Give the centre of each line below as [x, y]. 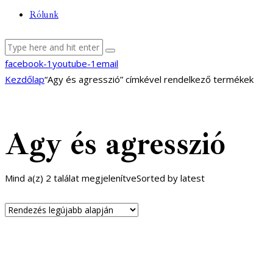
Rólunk [44, 15]
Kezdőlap [25, 80]
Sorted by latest [171, 178]
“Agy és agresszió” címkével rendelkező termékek [149, 80]
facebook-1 [29, 64]
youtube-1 [74, 64]
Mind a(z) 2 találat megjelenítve [71, 178]
